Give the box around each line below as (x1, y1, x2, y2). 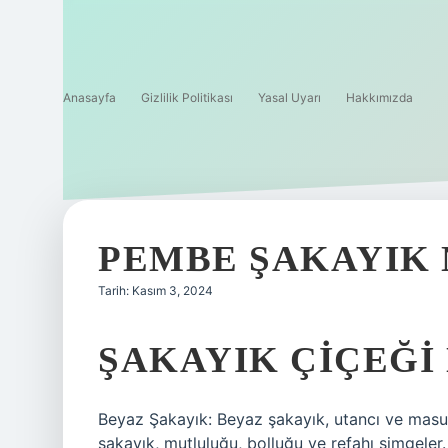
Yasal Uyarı (258, 90, 321, 105)
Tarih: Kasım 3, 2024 (98, 283, 213, 298)
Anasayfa (63, 90, 116, 105)
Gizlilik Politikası (141, 90, 233, 105)
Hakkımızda (346, 90, 413, 105)
